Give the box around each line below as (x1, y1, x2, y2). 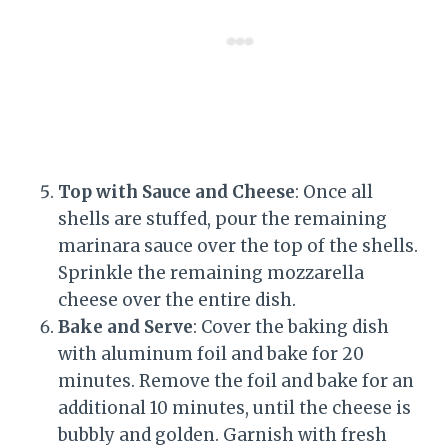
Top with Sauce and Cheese (58, 181, 295, 204)
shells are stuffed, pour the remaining (58, 208, 387, 231)
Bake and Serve (58, 316, 193, 339)
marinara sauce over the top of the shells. (58, 235, 418, 258)
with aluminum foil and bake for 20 (58, 343, 364, 366)
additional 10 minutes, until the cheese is (58, 397, 411, 420)
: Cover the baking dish (193, 316, 389, 339)
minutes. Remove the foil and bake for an (58, 370, 414, 393)
